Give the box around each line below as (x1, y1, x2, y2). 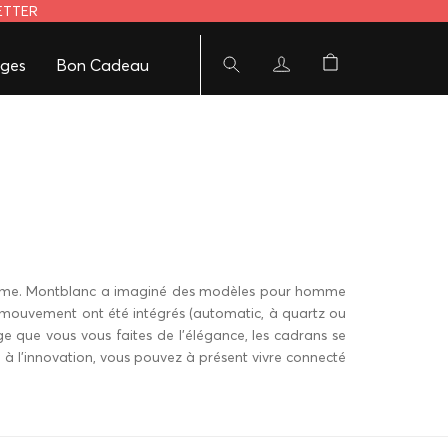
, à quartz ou (261, 304, 347, 322)
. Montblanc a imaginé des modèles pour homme (18, 282, 347, 300)
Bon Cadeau (55, 55, 149, 75)
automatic (193, 304, 262, 322)
